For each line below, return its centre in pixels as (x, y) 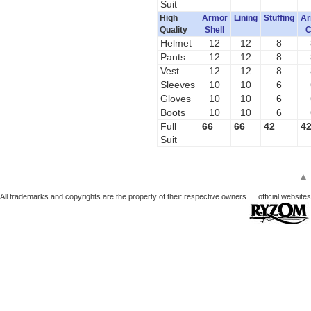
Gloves (175, 99)
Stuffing (279, 18)
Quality (174, 30)
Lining (245, 18)
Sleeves (177, 85)
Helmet (176, 43)
